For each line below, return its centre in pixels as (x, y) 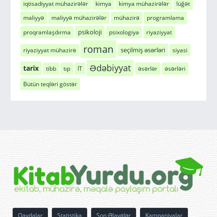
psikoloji (90, 32)
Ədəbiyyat (110, 68)
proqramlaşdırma (47, 32)
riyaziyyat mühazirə (50, 50)
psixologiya (124, 32)
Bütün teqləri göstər (50, 84)
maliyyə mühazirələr (79, 17)
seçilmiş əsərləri (143, 50)
